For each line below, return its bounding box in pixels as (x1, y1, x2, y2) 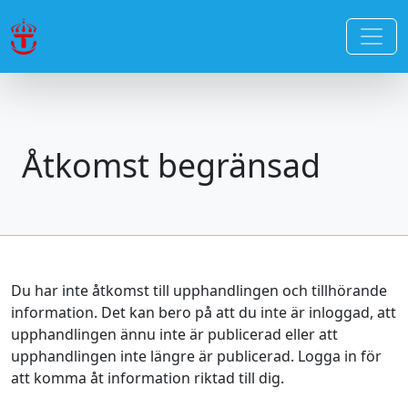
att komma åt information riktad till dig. (11, 368, 284, 388)
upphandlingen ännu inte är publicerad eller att (11, 324, 338, 344)
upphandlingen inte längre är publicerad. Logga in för (11, 346, 382, 366)
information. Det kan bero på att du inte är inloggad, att (11, 302, 396, 322)
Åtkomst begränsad (22, 143, 321, 187)
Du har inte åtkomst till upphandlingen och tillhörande (11, 280, 387, 301)
